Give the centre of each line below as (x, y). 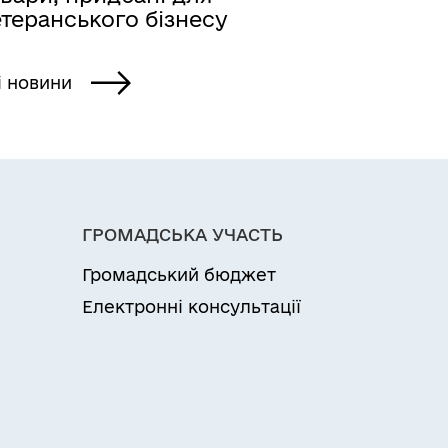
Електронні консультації (191, 306)
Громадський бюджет (179, 274)
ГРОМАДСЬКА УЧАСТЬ (182, 234)
